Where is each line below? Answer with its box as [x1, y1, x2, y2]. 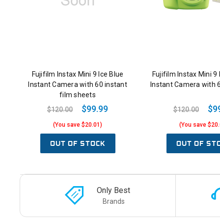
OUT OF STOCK [50, 138, 106, 149]
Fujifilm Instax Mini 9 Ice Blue [31, 70, 124, 79]
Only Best [97, 185, 131, 195]
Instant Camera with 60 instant [28, 81, 127, 89]
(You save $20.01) [53, 121, 102, 129]
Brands [102, 197, 125, 205]
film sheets [59, 91, 96, 99]
